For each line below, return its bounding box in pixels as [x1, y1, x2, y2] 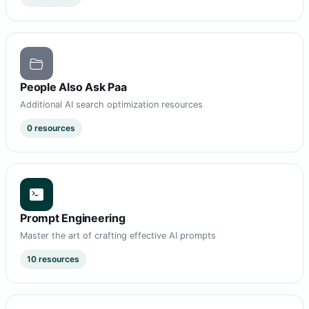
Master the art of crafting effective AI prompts [20, 230, 216, 241]
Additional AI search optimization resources [20, 99, 203, 110]
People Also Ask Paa [20, 80, 127, 94]
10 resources [27, 254, 79, 265]
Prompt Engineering [20, 211, 126, 226]
